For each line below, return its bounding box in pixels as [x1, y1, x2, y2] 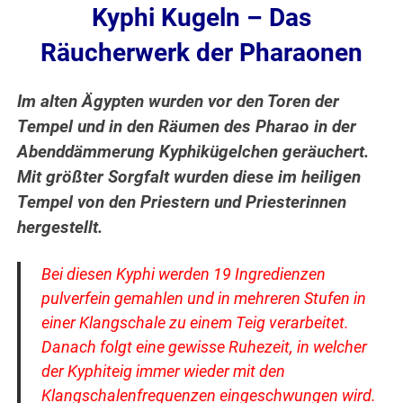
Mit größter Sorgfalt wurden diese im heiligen [17, 167, 362, 188]
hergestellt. [17, 218, 103, 238]
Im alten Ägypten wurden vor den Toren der [17, 92, 340, 112]
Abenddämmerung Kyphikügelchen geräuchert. [17, 142, 370, 163]
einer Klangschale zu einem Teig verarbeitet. [40, 313, 349, 333]
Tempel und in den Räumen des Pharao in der [17, 117, 357, 138]
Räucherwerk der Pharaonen [40, 38, 363, 68]
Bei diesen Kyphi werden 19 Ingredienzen [40, 264, 326, 284]
